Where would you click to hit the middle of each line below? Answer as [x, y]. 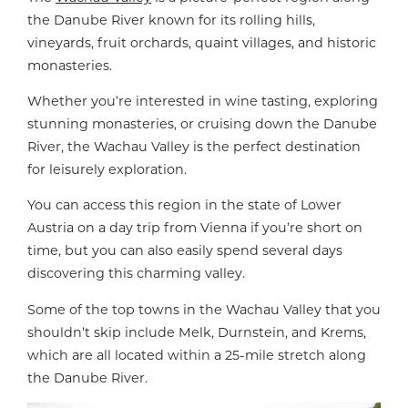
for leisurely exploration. [107, 169]
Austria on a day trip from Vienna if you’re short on [195, 228]
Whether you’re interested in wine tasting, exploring [203, 101]
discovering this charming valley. [136, 274]
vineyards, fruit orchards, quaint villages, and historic [202, 42]
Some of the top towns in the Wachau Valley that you [204, 309]
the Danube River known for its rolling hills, [171, 20]
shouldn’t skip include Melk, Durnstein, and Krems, [197, 332]
